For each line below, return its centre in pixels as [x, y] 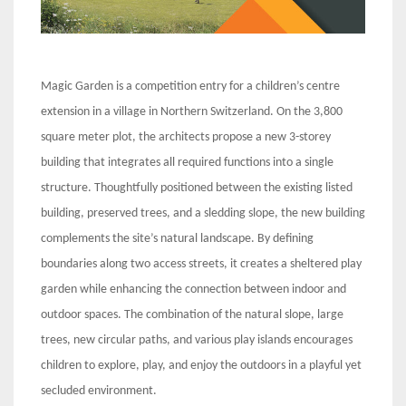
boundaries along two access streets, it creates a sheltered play [201, 265]
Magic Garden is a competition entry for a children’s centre [190, 87]
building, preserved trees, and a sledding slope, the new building [203, 214]
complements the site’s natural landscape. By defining [177, 239]
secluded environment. [99, 391]
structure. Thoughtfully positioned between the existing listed [197, 188]
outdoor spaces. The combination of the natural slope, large [192, 315]
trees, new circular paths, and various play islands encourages [197, 341]
